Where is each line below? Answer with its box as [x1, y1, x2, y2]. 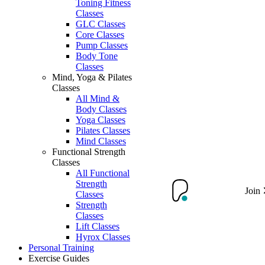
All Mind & [76, 93, 119, 104]
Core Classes [76, 30, 124, 40]
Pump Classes [76, 40, 128, 50]
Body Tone [76, 51, 118, 61]
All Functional [76, 168, 130, 178]
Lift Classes [76, 221, 119, 231]
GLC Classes [76, 19, 125, 29]
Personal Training [28, 243, 94, 253]
